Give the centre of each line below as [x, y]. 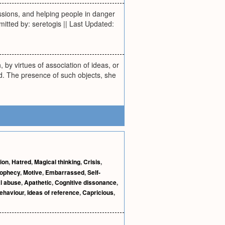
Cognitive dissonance [86, 182]
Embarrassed [65, 172]
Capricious [98, 192]
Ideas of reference [53, 192]
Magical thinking [57, 162]
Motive [33, 172]
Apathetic [38, 182]
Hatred [21, 162]
